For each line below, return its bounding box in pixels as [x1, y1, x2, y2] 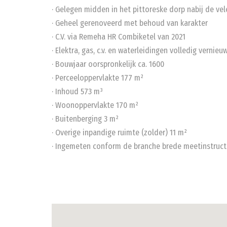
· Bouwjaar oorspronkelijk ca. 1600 [52, 59, 164, 69]
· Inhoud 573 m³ [52, 87, 103, 96]
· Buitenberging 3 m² [52, 114, 119, 124]
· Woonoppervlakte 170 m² [52, 100, 138, 110]
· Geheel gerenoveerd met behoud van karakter [52, 18, 208, 28]
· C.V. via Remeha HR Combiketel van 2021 [52, 32, 185, 42]
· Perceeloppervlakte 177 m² [52, 73, 143, 83]
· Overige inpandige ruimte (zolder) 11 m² [52, 128, 187, 137]
